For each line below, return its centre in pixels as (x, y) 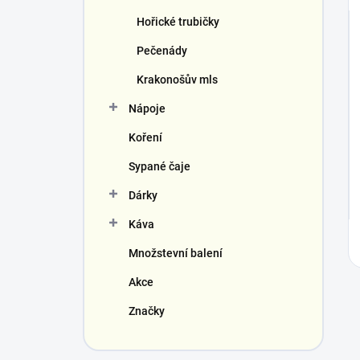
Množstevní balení (176, 253)
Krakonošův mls (177, 80)
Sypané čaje (160, 166)
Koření (145, 137)
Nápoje (147, 108)
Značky (147, 311)
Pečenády (162, 51)
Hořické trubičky (178, 22)
